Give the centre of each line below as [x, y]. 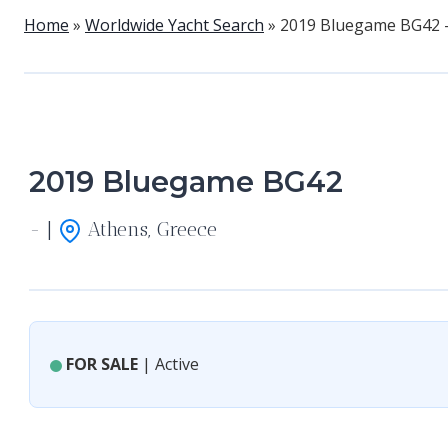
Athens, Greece [149, 228]
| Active [168, 363]
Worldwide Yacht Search [174, 25]
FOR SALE [102, 363]
